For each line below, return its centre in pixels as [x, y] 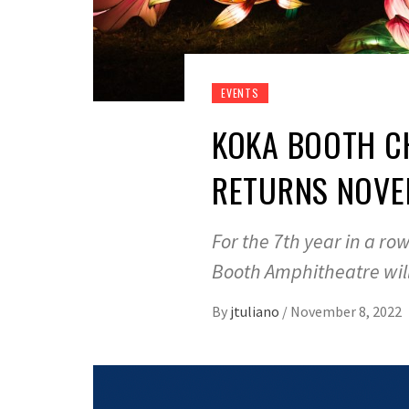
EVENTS [240, 93]
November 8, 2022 [346, 312]
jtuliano [256, 312]
